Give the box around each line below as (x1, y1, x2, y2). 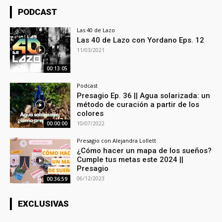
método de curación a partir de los (77, 100, 200, 109)
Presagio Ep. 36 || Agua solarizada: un (77, 91, 211, 100)
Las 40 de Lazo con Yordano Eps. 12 (77, 35, 205, 45)
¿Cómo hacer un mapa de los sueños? (77, 146, 212, 156)
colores (77, 109, 104, 118)
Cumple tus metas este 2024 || (77, 155, 184, 165)
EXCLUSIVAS (18, 199, 69, 209)
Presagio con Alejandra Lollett (77, 137, 157, 145)
